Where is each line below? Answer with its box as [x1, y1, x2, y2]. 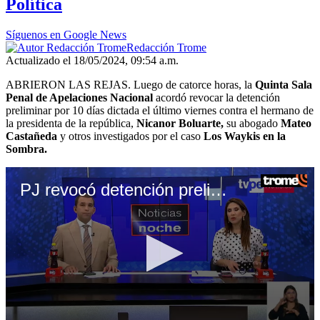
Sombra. [6, 143, 47, 156]
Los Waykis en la [204, 130, 286, 143]
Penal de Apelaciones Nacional [6, 91, 153, 104]
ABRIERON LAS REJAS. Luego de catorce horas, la [6, 79, 255, 91]
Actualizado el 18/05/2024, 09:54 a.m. [6, 54, 179, 67]
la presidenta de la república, [6, 117, 136, 130]
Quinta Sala [255, 79, 312, 91]
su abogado [224, 117, 281, 130]
